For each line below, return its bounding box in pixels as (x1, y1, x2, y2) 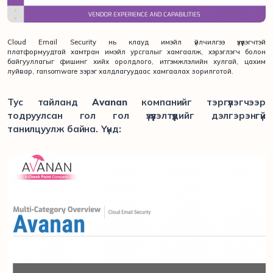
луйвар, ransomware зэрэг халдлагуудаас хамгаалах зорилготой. (7, 66, 233, 76)
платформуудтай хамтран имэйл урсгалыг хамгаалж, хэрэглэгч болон (7, 47, 266, 56)
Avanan (92, 96, 127, 108)
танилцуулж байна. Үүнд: (7, 122, 121, 135)
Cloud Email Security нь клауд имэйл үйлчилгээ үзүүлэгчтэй (7, 37, 266, 46)
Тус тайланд (7, 96, 93, 108)
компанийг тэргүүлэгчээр (127, 96, 266, 108)
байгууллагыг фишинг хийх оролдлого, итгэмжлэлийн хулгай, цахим (7, 57, 266, 66)
